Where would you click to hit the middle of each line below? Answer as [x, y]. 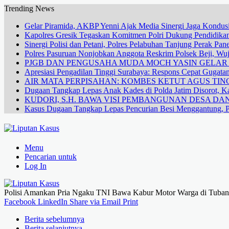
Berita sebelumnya [54, 219]
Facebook [20, 202]
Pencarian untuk [51, 157]
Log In [36, 166]
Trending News [29, 8]
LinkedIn [53, 202]
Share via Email [95, 202]
